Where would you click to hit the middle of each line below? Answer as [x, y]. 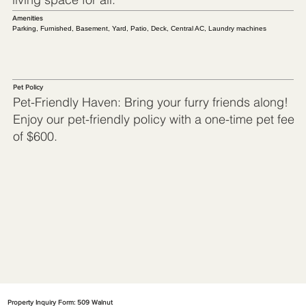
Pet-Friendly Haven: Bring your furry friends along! [150, 102]
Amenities [27, 18]
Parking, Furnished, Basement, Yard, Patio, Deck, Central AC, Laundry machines [139, 28]
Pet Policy [28, 87]
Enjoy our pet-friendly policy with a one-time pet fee [153, 119]
